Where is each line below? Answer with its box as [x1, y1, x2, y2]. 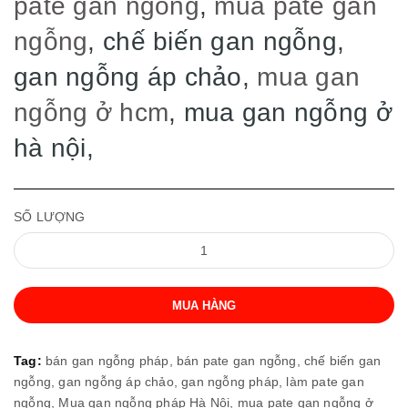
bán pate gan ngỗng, [177, 353, 304, 368]
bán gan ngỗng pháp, [46, 353, 177, 368]
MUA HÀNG [172, 298, 236, 312]
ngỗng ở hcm [14, 98, 169, 127]
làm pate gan [286, 374, 364, 389]
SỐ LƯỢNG [14, 209, 86, 224]
